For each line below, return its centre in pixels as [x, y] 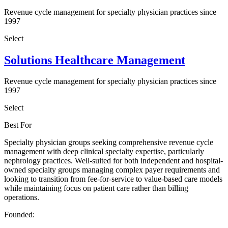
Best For [18, 125]
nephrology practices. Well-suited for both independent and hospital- [113, 161]
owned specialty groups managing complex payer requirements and [112, 170]
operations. [22, 197]
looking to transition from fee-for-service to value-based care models [113, 179]
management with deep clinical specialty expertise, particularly [104, 152]
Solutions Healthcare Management [95, 60]
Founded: [19, 215]
